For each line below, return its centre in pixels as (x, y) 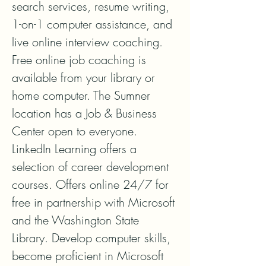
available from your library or (83, 77)
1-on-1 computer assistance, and (92, 24)
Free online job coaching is (79, 60)
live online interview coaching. (87, 42)
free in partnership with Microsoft (93, 202)
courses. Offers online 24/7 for (90, 184)
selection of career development (90, 167)
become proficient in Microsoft (88, 256)
